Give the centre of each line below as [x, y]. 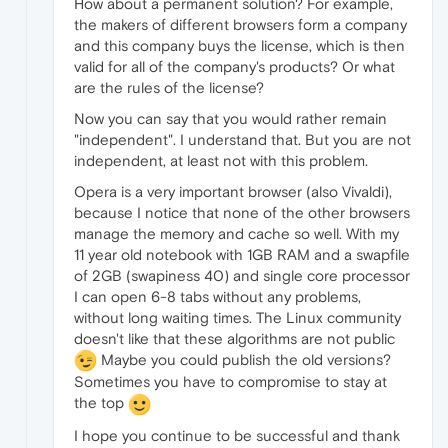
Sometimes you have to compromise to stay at [230, 382]
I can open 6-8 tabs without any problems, [217, 296]
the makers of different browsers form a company [240, 24]
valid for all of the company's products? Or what [234, 66]
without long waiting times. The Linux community [237, 317]
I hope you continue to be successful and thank [237, 436]
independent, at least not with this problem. [221, 160]
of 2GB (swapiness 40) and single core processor [242, 275]
